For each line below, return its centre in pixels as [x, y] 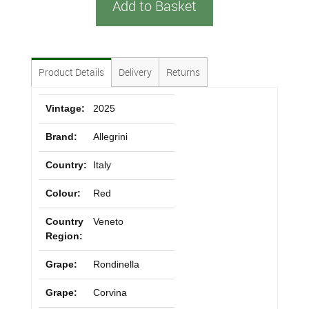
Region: [64, 236]
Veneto [108, 221]
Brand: [61, 137]
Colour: [63, 193]
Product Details [71, 72]
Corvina [110, 292]
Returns [183, 72]
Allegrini [110, 137]
